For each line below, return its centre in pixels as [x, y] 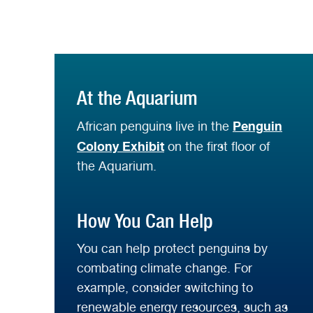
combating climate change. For [165, 268]
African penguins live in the [155, 126]
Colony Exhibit [121, 146]
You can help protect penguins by [172, 248]
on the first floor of [217, 147]
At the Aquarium [137, 98]
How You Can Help [145, 220]
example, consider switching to [165, 287]
